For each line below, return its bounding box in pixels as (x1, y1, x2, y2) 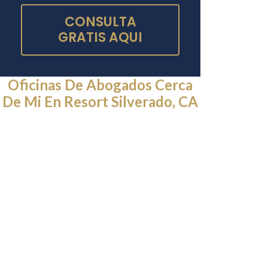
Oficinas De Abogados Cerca (8, 76, 193, 94)
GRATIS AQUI (58, 28, 143, 47)
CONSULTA (64, 13, 136, 32)
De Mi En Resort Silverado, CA (2, 93, 199, 111)
